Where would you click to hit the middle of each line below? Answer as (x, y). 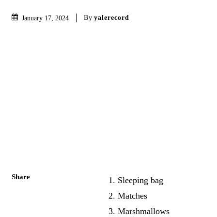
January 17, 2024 (45, 18)
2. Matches (128, 195)
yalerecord (112, 17)
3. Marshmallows (139, 211)
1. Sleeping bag (136, 180)
